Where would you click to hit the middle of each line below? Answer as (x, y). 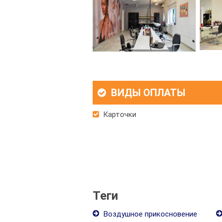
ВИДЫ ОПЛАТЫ (147, 93)
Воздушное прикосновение (149, 214)
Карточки (119, 114)
